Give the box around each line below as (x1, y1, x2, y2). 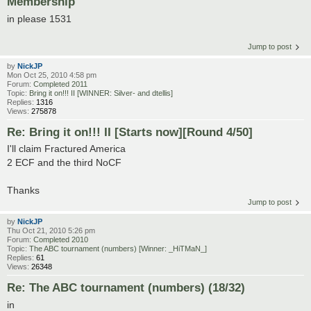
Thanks (7, 185, 40, 196)
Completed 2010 (33, 235, 88, 244)
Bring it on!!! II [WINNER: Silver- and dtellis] (29, 88, 173, 97)
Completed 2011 (33, 79, 87, 88)
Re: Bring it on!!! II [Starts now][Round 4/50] (7, 125, 253, 138)
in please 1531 (7, 12, 72, 24)
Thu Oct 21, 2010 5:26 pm (7, 226, 95, 235)
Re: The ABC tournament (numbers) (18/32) (7, 281, 245, 294)
